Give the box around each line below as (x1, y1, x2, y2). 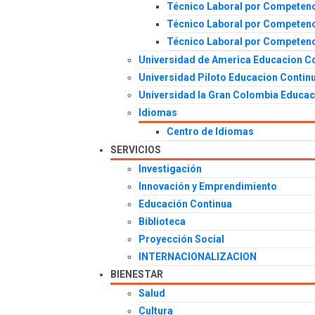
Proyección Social (139, 233, 224, 245)
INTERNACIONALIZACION (139, 251, 257, 263)
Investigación (139, 163, 202, 175)
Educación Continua (139, 198, 232, 210)
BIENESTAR (110, 269, 163, 281)
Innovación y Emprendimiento (139, 181, 277, 193)
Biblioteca (139, 216, 186, 228)
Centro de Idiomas (167, 126, 254, 138)
